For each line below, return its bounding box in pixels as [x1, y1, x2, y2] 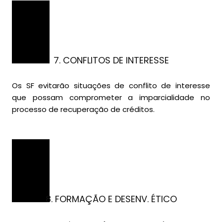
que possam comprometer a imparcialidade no [12, 92, 210, 103]
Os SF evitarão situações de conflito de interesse [12, 80, 210, 91]
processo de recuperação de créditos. [12, 104, 155, 115]
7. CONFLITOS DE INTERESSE [53, 54, 169, 67]
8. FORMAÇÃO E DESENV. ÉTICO [45, 193, 177, 206]
